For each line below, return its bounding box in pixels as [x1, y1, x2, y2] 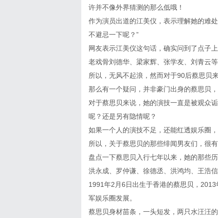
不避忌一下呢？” [89, 31, 139, 38]
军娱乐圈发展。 [89, 194, 136, 202]
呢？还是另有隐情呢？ [89, 112, 157, 120]
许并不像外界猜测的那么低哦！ [89, 3, 184, 11]
